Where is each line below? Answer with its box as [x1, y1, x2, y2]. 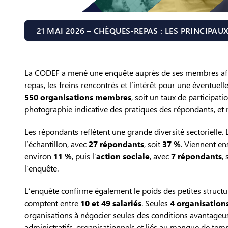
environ [24, 151, 53, 162]
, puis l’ [72, 151, 96, 162]
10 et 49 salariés [80, 197, 141, 209]
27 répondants [89, 138, 144, 150]
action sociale [96, 151, 150, 162]
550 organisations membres [24, 92, 131, 103]
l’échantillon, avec [24, 138, 89, 150]
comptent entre [24, 197, 80, 209]
